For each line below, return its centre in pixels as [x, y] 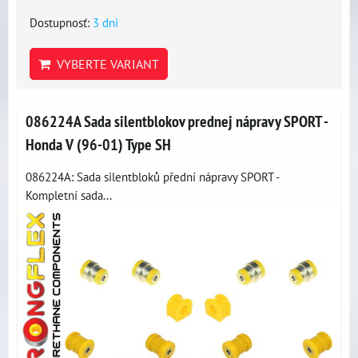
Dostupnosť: [61, 22]
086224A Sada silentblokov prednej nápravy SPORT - [177, 121]
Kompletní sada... [69, 195]
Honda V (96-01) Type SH [98, 144]
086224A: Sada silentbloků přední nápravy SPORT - [152, 177]
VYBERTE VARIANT [105, 64]
